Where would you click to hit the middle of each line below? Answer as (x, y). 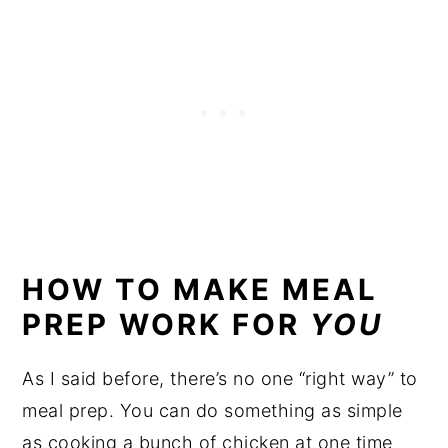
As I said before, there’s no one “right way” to (220, 379)
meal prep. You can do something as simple (212, 411)
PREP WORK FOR (166, 325)
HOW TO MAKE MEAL (200, 290)
